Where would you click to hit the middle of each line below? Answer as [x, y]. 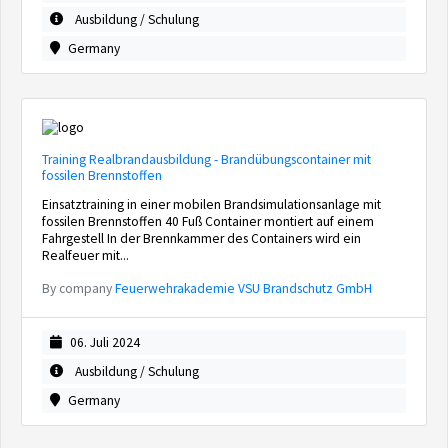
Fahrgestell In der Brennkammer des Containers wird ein [201, 238]
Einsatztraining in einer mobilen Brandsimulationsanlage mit [211, 204]
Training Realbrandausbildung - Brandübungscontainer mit [206, 159]
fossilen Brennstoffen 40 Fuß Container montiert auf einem [208, 221]
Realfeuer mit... [85, 255]
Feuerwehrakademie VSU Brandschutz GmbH [243, 288]
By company [78, 288]
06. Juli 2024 [105, 342]
